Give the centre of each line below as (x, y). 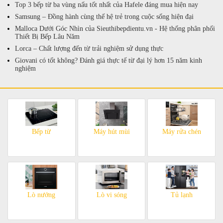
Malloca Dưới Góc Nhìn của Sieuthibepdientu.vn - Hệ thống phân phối (115, 28)
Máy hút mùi (111, 132)
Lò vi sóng (111, 195)
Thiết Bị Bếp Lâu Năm (47, 36)
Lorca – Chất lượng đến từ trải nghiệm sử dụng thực (89, 48)
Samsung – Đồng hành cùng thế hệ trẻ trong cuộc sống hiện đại (104, 16)
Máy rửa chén (181, 132)
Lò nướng (42, 195)
